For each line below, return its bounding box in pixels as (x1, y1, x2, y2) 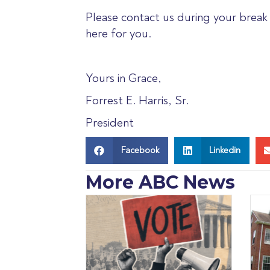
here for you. (86, 26, 151, 42)
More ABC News (86, 171, 235, 194)
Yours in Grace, (86, 71, 162, 86)
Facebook (121, 144, 159, 156)
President (86, 115, 134, 131)
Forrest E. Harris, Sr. (86, 93, 189, 108)
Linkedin (209, 144, 240, 156)
